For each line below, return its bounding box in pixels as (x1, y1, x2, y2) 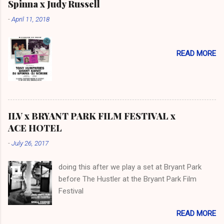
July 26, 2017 (11, 138, 48, 147)
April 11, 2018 (11, 14, 49, 23)
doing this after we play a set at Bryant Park (58, 162, 202, 171)
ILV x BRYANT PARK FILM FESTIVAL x (8, 109, 175, 122)
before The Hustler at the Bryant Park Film (58, 174, 197, 183)
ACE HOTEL (8, 121, 62, 134)
